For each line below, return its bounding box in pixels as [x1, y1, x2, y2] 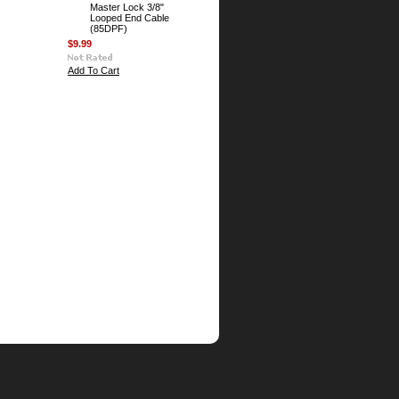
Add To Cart [68, 65, 119, 76]
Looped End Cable [90, 12, 169, 23]
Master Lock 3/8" [90, 2, 164, 12]
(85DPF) [90, 23, 127, 34]
